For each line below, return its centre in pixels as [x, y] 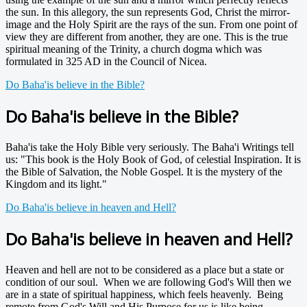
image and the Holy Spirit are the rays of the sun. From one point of [151, 25]
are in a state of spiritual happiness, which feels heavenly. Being [144, 294]
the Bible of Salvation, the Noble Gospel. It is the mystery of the [144, 171]
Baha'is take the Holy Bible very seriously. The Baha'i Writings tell [150, 147]
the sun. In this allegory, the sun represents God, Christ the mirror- [148, 12]
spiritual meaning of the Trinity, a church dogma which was [134, 49]
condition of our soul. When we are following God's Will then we [148, 282]
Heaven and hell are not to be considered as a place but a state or [145, 269]
